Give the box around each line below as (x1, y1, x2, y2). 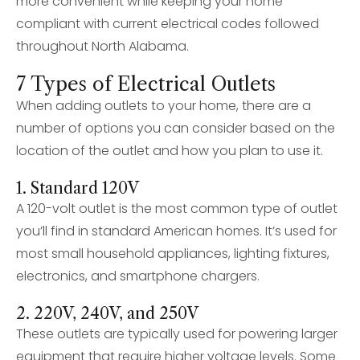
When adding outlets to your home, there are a (16, 96, 311, 115)
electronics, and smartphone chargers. (16, 267, 260, 285)
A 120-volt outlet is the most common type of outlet (16, 199, 337, 218)
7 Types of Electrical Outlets (16, 72, 276, 96)
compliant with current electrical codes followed (16, 14, 319, 33)
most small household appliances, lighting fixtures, (16, 244, 329, 263)
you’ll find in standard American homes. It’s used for (16, 222, 337, 240)
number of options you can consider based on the (16, 119, 335, 137)
